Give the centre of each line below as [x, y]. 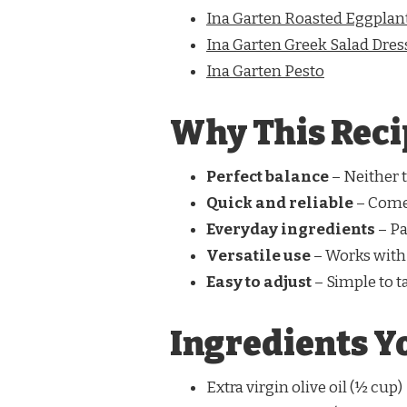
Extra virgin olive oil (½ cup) [304, 387]
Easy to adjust [259, 282]
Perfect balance [268, 177]
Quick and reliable [280, 203]
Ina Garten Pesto [265, 72]
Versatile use [258, 256]
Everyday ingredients [291, 229]
